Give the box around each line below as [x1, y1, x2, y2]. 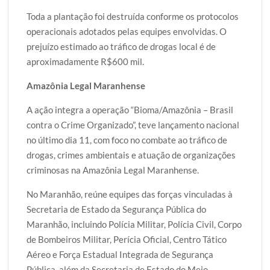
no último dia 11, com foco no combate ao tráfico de [27, 134, 228, 145]
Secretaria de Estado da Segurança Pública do [27, 203, 207, 215]
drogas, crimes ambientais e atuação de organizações [27, 149, 236, 160]
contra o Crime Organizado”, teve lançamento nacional [27, 119, 240, 130]
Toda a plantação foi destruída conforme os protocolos [27, 10, 239, 22]
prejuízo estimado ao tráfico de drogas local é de [27, 40, 216, 52]
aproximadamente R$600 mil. [27, 55, 145, 67]
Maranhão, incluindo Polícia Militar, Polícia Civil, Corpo [27, 218, 242, 230]
